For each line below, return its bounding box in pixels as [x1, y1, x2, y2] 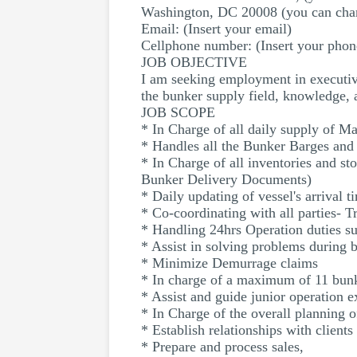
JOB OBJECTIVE [141, 54, 247, 70]
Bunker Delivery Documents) [141, 171, 312, 187]
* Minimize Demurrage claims [141, 255, 318, 271]
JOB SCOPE [141, 104, 215, 120]
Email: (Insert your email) [141, 21, 292, 37]
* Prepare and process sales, [141, 339, 304, 355]
